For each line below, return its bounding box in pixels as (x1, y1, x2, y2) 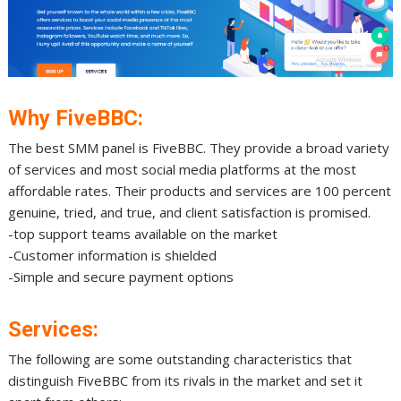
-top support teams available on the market (8, 225, 278, 243)
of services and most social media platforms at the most (8, 160, 357, 179)
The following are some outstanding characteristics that (8, 350, 353, 369)
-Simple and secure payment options (8, 268, 235, 286)
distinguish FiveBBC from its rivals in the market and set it (8, 371, 363, 390)
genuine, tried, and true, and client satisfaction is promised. (8, 203, 371, 222)
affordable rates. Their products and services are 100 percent (8, 182, 392, 200)
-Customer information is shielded (8, 246, 218, 265)
